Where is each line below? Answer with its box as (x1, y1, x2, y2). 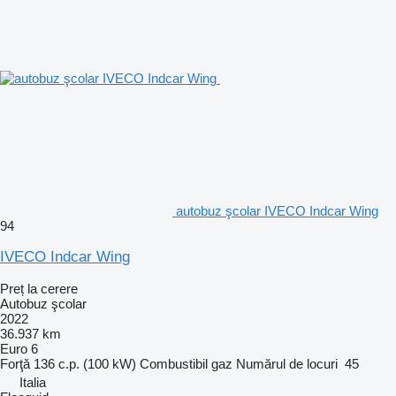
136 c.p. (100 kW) (34, 355, 136, 371)
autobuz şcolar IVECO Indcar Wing (176, 202, 378, 218)
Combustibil (140, 355, 208, 371)
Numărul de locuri (236, 355, 338, 371)
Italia (19, 374, 46, 390)
